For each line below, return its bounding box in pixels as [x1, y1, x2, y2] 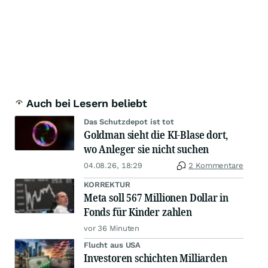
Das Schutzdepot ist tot [84, 117, 175, 127]
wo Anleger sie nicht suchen [84, 142, 209, 157]
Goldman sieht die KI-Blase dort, [84, 127, 229, 142]
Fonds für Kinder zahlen [84, 205, 192, 220]
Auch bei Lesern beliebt [26, 97, 147, 110]
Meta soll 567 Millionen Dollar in [84, 190, 229, 205]
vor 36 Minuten [84, 224, 140, 233]
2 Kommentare [188, 161, 243, 170]
